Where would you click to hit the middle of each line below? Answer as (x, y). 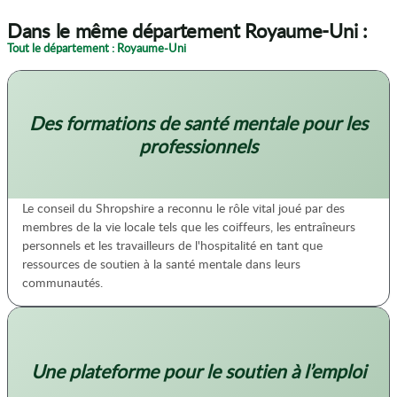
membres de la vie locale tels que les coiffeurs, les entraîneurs (189, 227)
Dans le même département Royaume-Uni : (187, 31)
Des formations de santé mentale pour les (198, 123)
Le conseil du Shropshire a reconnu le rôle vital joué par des (183, 208)
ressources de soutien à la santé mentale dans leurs (161, 264)
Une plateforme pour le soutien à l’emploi (198, 371)
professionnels (198, 146)
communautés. (62, 283)
